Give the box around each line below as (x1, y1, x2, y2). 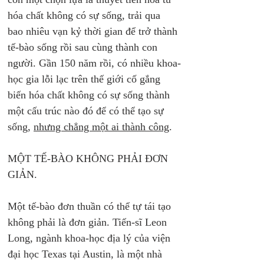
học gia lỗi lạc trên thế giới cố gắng (8, 73, 163, 85)
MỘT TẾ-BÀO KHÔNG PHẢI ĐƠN (8, 153, 171, 164)
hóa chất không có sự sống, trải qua (8, 9, 163, 21)
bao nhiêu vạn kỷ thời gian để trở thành (8, 25, 180, 37)
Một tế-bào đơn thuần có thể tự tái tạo (8, 200, 174, 212)
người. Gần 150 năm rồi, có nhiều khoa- (8, 57, 181, 69)
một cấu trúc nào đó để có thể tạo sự (8, 105, 167, 117)
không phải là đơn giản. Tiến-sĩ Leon (8, 216, 170, 228)
